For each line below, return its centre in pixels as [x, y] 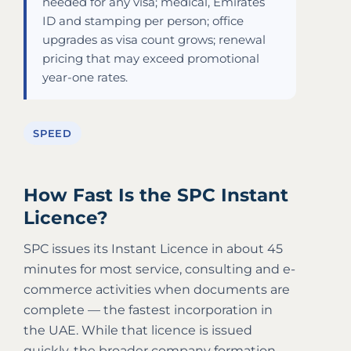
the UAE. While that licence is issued [138, 330]
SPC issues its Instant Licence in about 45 [153, 248]
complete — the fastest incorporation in [148, 309]
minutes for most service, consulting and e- [159, 269]
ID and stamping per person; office [143, 21]
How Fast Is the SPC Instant [156, 195]
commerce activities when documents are [157, 289]
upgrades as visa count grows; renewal [154, 40]
